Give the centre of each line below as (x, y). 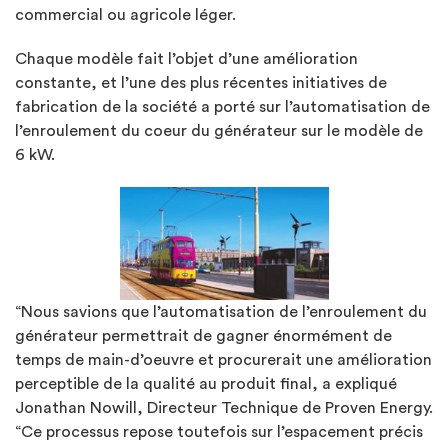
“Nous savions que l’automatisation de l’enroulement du (221, 311)
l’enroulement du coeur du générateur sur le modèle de (219, 130)
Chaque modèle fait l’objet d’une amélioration (186, 58)
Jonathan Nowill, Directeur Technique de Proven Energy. (224, 407)
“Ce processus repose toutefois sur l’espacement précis (219, 431)
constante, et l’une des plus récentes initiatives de (201, 82)
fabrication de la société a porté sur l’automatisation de (222, 106)
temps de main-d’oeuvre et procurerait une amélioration (223, 359)
